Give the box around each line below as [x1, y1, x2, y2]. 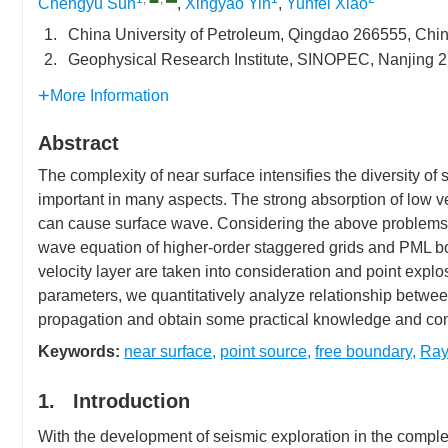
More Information [50, 87, 169, 104]
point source [220, 343, 307, 360]
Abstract [38, 132, 119, 154]
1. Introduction [38, 390, 190, 412]
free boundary [315, 343, 412, 360]
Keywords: [38, 343, 120, 360]
